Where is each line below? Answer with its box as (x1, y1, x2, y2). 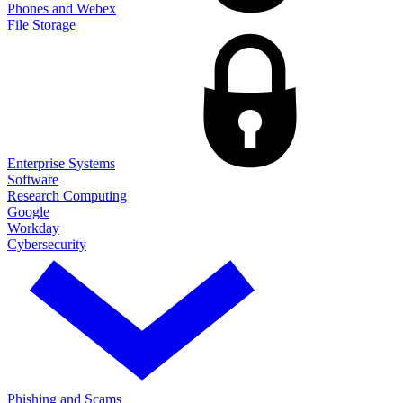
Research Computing (7, 187, 127, 203)
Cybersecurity (7, 236, 86, 252)
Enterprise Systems (7, 155, 115, 171)
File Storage (7, 16, 76, 32)
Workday (7, 219, 59, 236)
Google (7, 203, 49, 219)
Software (7, 171, 58, 187)
